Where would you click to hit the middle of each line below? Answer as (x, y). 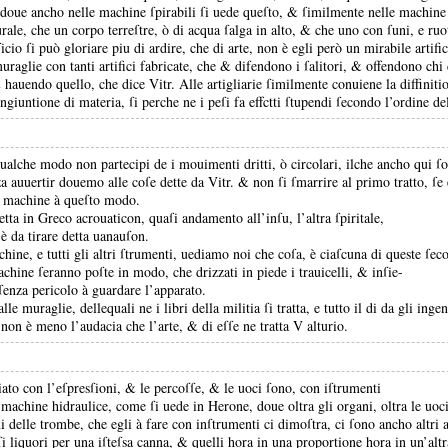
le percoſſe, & (182, 387)
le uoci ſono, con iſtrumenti (302, 387)
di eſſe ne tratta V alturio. (275, 325)
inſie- (387, 271)
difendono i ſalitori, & (300, 65)
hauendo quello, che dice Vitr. (92, 83)
